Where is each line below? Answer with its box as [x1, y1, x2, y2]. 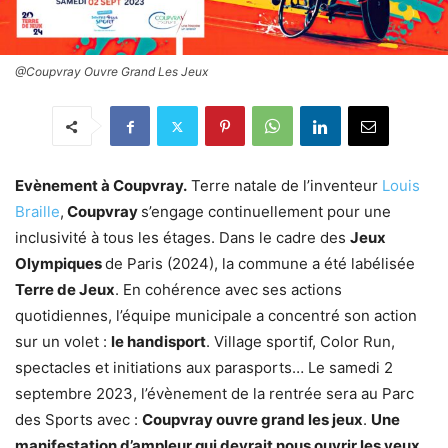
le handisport [111, 332, 206, 352]
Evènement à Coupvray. [15, 176, 187, 196]
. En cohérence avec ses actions [115, 280, 342, 300]
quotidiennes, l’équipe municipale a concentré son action [15, 306, 417, 326]
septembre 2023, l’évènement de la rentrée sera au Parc [15, 384, 414, 404]
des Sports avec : [15, 410, 142, 430]
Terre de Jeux [15, 280, 115, 300]
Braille [15, 202, 60, 222]
